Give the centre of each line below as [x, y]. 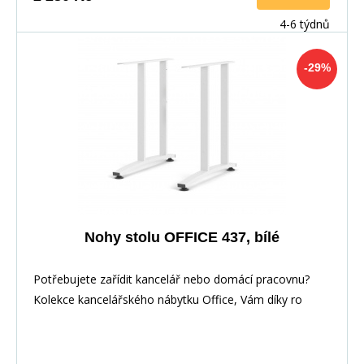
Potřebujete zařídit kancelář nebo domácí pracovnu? [171, 279]
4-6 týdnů [305, 24]
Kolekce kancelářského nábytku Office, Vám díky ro [168, 299]
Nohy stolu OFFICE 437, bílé [182, 237]
